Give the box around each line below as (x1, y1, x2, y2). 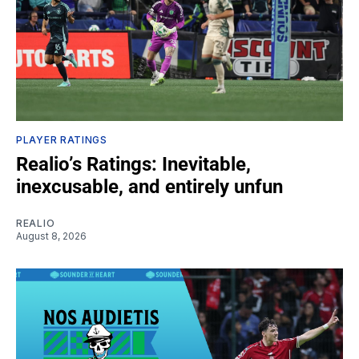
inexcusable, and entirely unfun (16, 175, 283, 198)
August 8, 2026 (16, 229, 87, 242)
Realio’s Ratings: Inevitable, (16, 152, 251, 175)
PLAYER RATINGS (16, 133, 107, 146)
